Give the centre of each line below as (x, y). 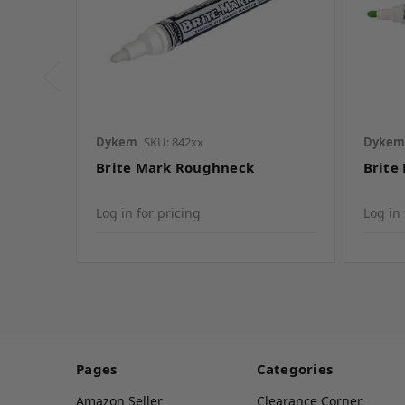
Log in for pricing (148, 212)
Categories (294, 369)
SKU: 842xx (174, 141)
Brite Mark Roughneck (175, 167)
